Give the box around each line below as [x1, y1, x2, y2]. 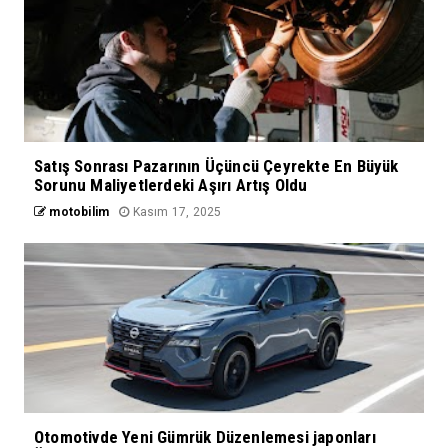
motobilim [46, 205, 110, 220]
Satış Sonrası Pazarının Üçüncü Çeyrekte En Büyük [34, 156, 399, 177]
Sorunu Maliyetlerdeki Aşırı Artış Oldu [34, 175, 308, 196]
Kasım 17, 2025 [129, 205, 222, 220]
